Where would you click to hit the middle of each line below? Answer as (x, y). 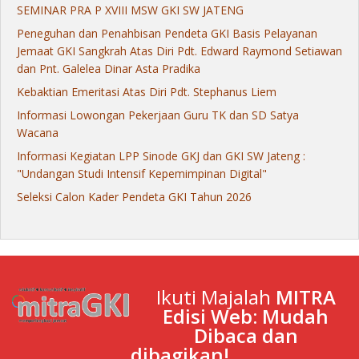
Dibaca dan (246, 335)
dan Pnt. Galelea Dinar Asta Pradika (109, 68)
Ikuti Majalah (216, 296)
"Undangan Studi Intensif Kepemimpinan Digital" (142, 173)
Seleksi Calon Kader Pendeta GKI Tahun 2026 (134, 196)
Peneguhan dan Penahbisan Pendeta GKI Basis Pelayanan (167, 33)
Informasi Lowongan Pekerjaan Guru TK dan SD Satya (158, 115)
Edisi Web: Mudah (246, 316)
